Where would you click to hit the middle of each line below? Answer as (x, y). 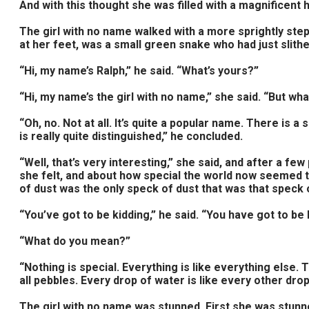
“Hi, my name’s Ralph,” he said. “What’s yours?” (139, 71)
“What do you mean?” (75, 241)
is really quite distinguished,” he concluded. (131, 136)
